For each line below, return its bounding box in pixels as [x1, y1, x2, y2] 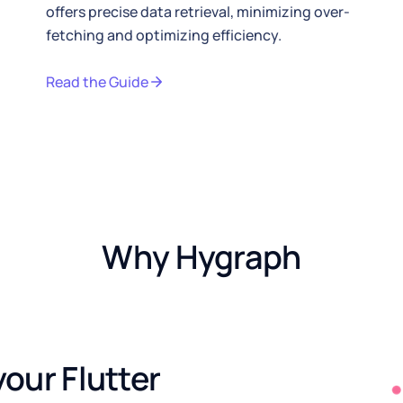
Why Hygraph [102, 235, 301, 279]
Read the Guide [45, 72, 148, 92]
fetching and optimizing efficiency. [45, 25, 282, 45]
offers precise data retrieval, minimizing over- [45, 2, 350, 22]
